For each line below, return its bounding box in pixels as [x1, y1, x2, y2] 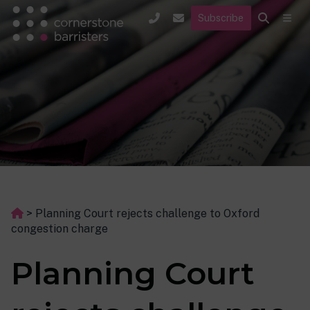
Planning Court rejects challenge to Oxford [35, 207, 259, 220]
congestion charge [11, 222, 108, 235]
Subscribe [198, 11, 244, 24]
